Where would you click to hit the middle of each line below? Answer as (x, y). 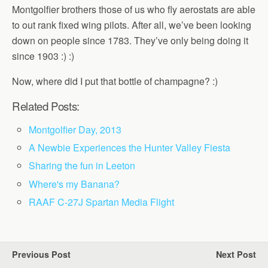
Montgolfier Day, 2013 (75, 130)
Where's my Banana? (74, 184)
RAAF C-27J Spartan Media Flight (102, 202)
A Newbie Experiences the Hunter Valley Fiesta (130, 148)
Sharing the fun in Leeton (82, 166)
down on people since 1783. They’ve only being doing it (130, 40)
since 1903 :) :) (43, 56)
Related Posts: (46, 106)
